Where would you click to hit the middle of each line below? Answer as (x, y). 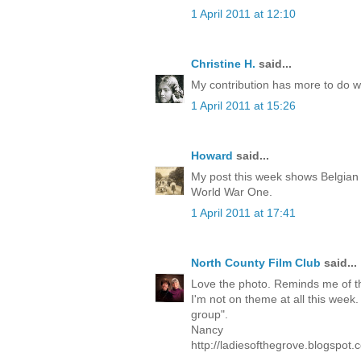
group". (210, 314)
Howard (212, 155)
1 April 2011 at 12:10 (243, 13)
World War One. (232, 191)
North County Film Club (256, 262)
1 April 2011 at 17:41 (243, 212)
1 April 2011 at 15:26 (243, 105)
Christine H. (223, 63)
